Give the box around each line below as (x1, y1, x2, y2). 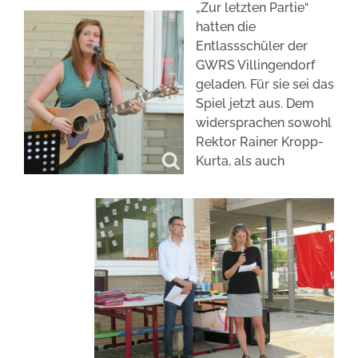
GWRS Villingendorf (196, 58, 315, 73)
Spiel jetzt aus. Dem (196, 96, 314, 111)
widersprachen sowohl (196, 115, 332, 130)
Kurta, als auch (196, 153, 284, 169)
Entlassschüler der (196, 38, 308, 54)
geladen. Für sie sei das (196, 77, 334, 92)
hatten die (196, 19, 256, 34)
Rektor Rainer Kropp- (196, 134, 324, 149)
